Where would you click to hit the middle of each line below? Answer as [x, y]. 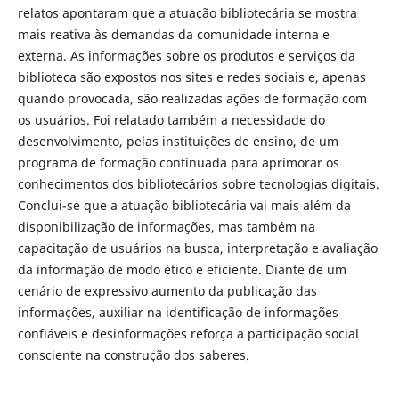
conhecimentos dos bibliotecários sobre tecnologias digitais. [198, 184]
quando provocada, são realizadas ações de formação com [192, 99]
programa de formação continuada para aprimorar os [178, 163]
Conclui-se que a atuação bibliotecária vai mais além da [184, 206]
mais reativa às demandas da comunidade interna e [173, 35]
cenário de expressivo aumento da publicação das [167, 291]
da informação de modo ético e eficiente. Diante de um [182, 270]
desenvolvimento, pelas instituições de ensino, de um [178, 142]
